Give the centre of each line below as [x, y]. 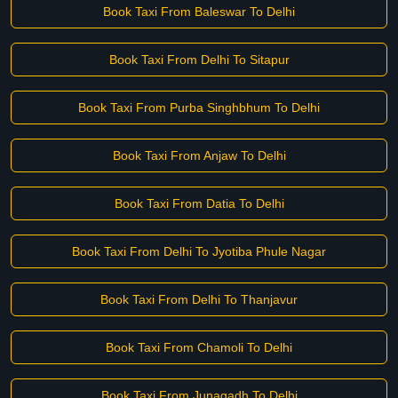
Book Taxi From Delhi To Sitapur [199, 60]
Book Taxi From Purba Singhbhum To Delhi [199, 107]
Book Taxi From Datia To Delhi [199, 203]
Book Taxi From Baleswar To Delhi [199, 12]
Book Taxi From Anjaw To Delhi [199, 155]
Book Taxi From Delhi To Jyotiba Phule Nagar [199, 251]
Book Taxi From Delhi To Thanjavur [199, 299]
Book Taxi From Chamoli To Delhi [199, 347]
